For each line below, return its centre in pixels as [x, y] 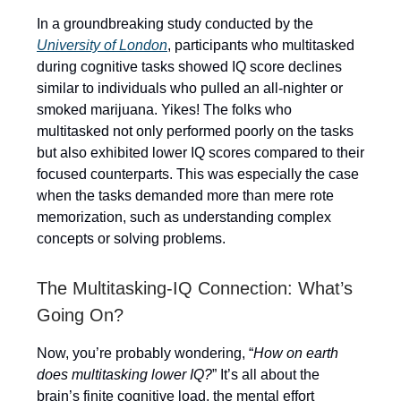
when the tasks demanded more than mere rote [185, 196]
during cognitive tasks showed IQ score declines [189, 67]
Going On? [80, 315]
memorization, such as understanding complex [184, 217]
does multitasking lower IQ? [124, 375]
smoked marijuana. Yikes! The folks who [164, 110]
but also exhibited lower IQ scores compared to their [200, 153]
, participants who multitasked [261, 45]
